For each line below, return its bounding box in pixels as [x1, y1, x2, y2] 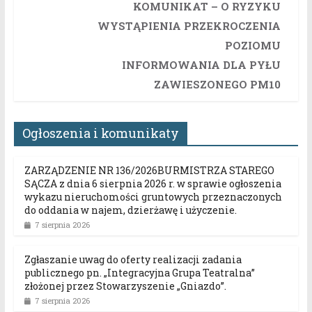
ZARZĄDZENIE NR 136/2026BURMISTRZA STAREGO [24, 164, 274, 178]
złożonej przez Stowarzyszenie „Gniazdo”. [24, 279, 226, 293]
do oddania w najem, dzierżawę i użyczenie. [24, 203, 237, 217]
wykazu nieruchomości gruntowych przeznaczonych [24, 190, 282, 204]
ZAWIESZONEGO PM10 [153, 77, 281, 92]
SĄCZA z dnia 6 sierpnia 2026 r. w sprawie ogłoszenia [24, 177, 281, 191]
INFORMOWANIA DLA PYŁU [121, 58, 281, 72]
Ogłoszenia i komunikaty [22, 125, 179, 142]
